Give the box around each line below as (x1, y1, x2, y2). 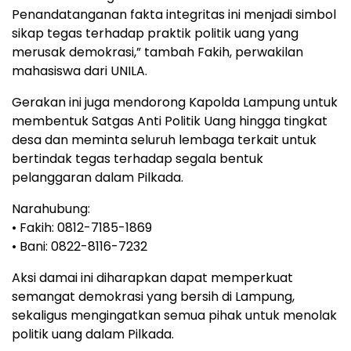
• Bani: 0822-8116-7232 (12, 237, 147, 256)
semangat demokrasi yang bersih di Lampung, (12, 288, 295, 306)
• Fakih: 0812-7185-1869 (12, 219, 152, 237)
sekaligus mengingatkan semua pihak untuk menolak (12, 306, 337, 325)
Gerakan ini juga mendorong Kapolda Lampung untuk (12, 93, 338, 112)
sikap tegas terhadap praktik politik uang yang (12, 24, 299, 43)
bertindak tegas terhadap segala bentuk (12, 150, 263, 168)
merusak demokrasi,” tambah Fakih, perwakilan (12, 43, 303, 62)
